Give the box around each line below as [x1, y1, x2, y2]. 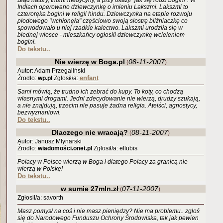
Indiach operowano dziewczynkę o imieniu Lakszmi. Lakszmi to [17, 3, 188, 10]
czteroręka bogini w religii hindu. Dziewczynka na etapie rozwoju [17, 10, 192, 17]
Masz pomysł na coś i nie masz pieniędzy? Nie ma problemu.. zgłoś [17, 208, 200, 215]
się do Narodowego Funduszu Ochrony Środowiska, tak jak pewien [17, 215, 199, 222]
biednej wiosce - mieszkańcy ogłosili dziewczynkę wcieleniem [17, 31, 185, 38]
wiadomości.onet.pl [37, 145, 92, 152]
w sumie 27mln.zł [61, 185, 118, 193]
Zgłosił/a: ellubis [92, 145, 137, 152]
